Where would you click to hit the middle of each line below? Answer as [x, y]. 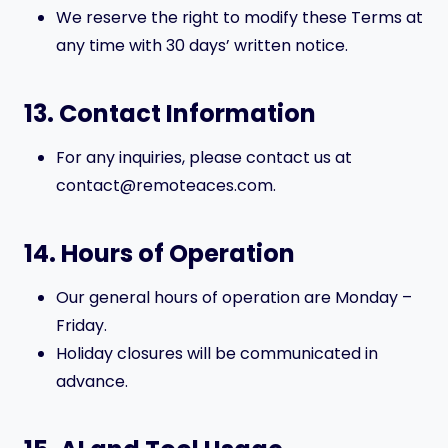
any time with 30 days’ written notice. [202, 45]
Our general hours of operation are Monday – [234, 297]
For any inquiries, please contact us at [204, 157]
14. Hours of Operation [159, 253]
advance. [92, 381]
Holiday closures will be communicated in [217, 353]
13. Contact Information [170, 113]
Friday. [81, 325]
